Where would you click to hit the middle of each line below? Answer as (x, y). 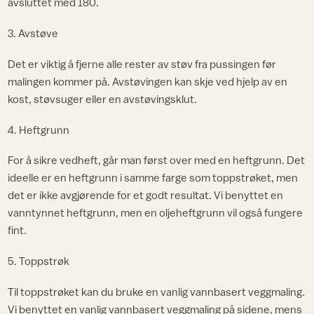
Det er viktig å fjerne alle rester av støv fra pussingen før (142, 63)
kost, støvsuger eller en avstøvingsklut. (103, 98)
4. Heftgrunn (39, 129)
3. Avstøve (33, 33)
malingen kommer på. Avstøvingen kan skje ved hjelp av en (148, 81)
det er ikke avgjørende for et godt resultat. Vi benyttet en (146, 195)
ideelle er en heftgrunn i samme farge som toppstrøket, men (153, 178)
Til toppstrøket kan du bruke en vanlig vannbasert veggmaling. (157, 291)
